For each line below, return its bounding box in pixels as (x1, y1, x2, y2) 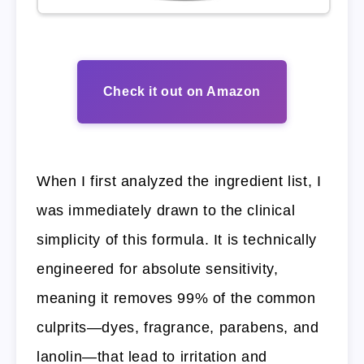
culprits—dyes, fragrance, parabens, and (37, 319, 319, 336)
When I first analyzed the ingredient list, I (37, 173, 322, 190)
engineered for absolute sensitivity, (37, 261, 279, 278)
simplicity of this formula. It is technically (37, 232, 318, 249)
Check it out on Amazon (102, 84, 262, 98)
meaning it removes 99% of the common (37, 290, 316, 307)
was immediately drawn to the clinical (37, 202, 296, 219)
